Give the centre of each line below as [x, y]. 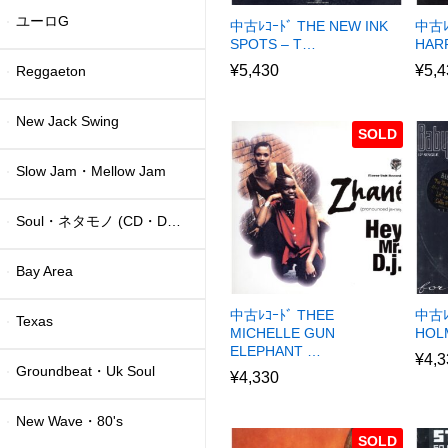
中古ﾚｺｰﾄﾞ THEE [282, 314]
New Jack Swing [68, 120]
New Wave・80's [70, 420]
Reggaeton [51, 70]
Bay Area [45, 270]
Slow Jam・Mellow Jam [91, 170]
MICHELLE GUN [283, 332]
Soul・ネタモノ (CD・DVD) [92, 220]
